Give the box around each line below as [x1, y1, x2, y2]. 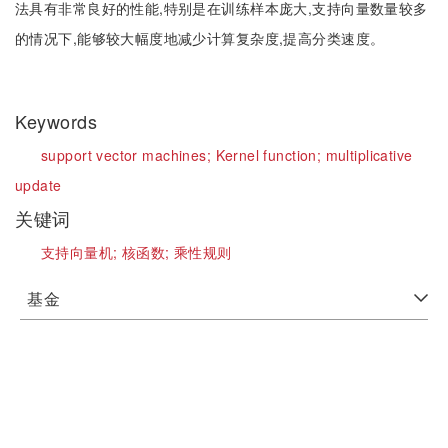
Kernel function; [215, 145, 326, 165]
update [15, 175, 62, 195]
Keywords [15, 108, 103, 134]
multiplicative [325, 145, 413, 165]
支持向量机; [41, 242, 122, 262]
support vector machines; [41, 145, 216, 165]
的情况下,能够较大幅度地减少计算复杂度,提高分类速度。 [15, 28, 385, 48]
